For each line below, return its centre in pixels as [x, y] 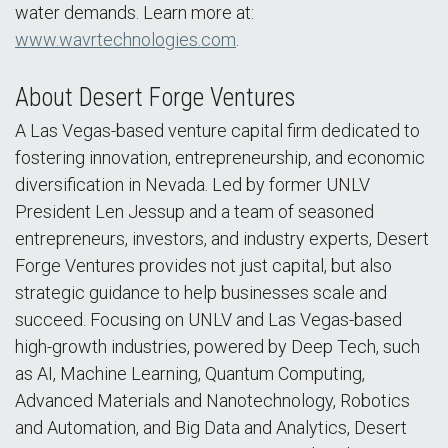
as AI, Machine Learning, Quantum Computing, [190, 373]
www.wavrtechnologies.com [125, 39]
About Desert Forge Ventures [155, 97]
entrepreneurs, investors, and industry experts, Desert [222, 238]
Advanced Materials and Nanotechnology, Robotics [212, 400]
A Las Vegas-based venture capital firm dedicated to [217, 130]
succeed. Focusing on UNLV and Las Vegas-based [208, 319]
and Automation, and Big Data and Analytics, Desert [211, 427]
